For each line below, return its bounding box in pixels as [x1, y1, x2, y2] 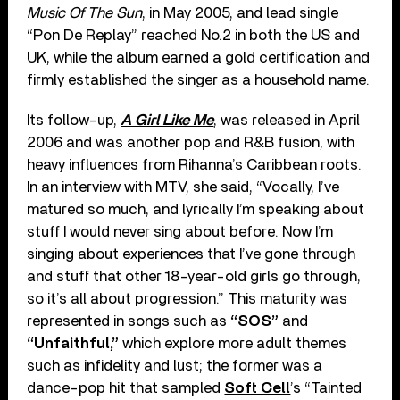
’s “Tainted [290, 379, 362, 396]
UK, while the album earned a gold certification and [27, 49, 371, 65]
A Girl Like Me [121, 112, 214, 128]
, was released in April [213, 112, 361, 128]
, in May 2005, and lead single [142, 4, 339, 21]
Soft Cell [224, 379, 291, 396]
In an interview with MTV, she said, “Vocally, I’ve [27, 179, 340, 195]
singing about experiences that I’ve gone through [27, 246, 356, 262]
